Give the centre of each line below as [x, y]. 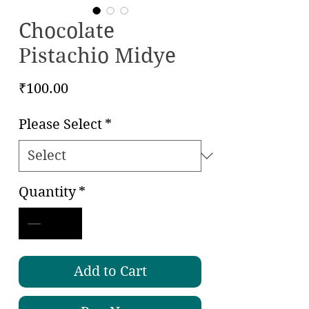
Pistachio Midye [97, 55]
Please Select [60, 124]
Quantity [47, 192]
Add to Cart [110, 271]
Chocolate [67, 30]
